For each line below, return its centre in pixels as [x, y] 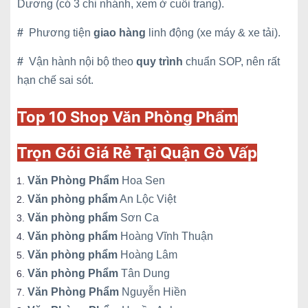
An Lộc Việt [147, 199]
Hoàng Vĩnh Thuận [165, 236]
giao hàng [120, 33]
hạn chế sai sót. [55, 80]
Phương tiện [61, 33]
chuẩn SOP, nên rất [231, 62]
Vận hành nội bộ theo [82, 62]
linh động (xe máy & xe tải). [213, 33]
